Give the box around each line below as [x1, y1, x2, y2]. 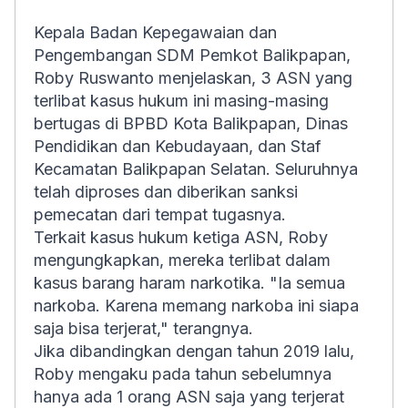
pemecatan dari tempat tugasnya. [34, 205, 286, 224]
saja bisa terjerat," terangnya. [34, 319, 253, 338]
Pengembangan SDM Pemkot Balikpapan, [34, 46, 351, 65]
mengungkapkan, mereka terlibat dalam [34, 250, 331, 270]
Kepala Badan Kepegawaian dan [34, 23, 277, 42]
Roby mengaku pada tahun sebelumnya [34, 364, 331, 383]
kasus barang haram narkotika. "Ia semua [34, 273, 345, 292]
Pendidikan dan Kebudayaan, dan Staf [34, 137, 321, 156]
